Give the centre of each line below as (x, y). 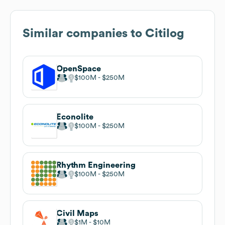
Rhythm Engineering (96, 165)
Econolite (75, 117)
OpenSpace (79, 69)
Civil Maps (77, 213)
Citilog (165, 33)
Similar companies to (84, 33)
